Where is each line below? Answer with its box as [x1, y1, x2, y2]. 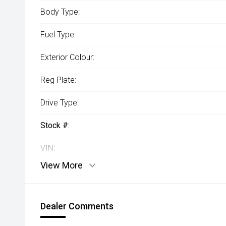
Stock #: [40, 121, 70, 131]
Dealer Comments [40, 201, 114, 212]
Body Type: [40, 7, 80, 17]
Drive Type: [40, 98, 79, 108]
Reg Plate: [40, 75, 76, 85]
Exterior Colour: [40, 52, 94, 63]
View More [40, 160, 83, 171]
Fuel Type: [40, 30, 76, 40]
